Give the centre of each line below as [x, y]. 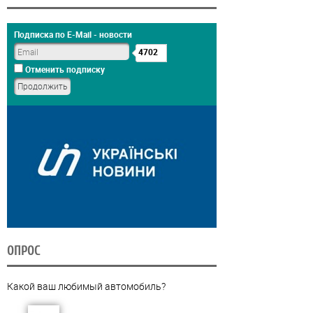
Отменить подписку [64, 70]
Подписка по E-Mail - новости [73, 35]
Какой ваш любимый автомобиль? [86, 286]
